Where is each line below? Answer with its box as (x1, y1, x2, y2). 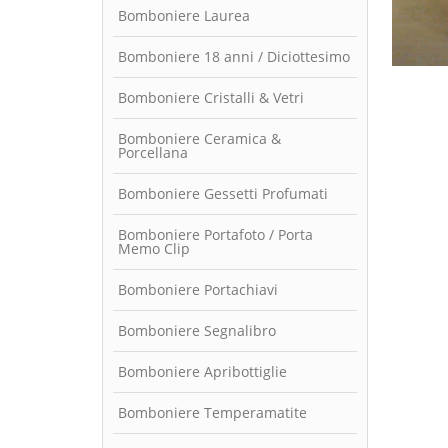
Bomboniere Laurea (118, 5, 250, 25)
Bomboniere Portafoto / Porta (118, 224, 313, 244)
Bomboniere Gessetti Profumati (118, 183, 328, 203)
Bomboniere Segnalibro (118, 320, 276, 340)
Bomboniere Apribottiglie (118, 361, 287, 381)
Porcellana (118, 142, 188, 162)
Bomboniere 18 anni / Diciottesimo (118, 46, 350, 66)
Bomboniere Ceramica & (118, 128, 281, 148)
